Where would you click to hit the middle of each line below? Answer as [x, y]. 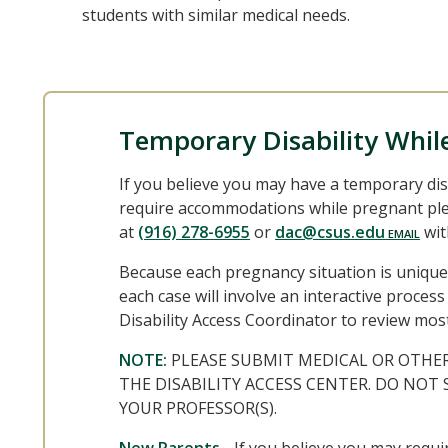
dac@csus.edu [330, 232]
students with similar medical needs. [215, 15]
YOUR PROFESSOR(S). [198, 408]
